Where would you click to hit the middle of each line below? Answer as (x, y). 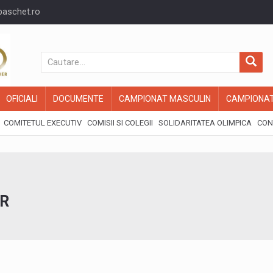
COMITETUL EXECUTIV (43, 123)
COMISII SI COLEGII (120, 123)
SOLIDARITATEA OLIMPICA (205, 123)
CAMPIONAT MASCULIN (165, 99)
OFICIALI (22, 99)
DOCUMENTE (78, 99)
